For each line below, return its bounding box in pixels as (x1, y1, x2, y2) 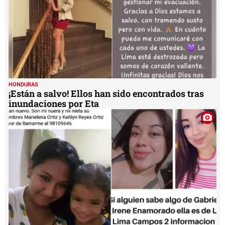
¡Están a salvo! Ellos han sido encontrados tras (9, 87, 204, 99)
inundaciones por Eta (9, 97, 99, 109)
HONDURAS (9, 81, 38, 88)
